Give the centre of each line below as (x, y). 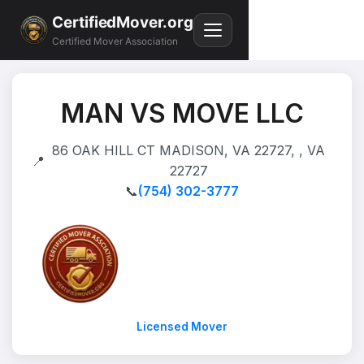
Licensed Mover (182, 327)
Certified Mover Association (115, 42)
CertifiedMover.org (123, 22)
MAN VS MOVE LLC (182, 113)
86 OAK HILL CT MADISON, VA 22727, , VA (188, 150)
